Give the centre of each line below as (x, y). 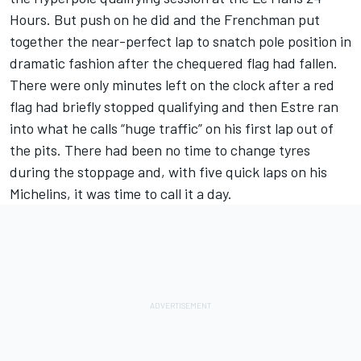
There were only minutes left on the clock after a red (172, 84)
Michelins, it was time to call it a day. (121, 193)
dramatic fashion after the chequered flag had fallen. (174, 62)
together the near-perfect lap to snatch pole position (173, 41)
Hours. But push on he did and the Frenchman (154, 19)
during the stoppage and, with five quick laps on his (168, 171)
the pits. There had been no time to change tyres (160, 149)
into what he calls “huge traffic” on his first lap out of (172, 128)
